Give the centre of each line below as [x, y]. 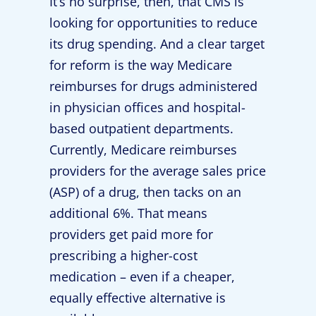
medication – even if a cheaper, [142, 276]
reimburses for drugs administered [153, 86]
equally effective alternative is [138, 297]
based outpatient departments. [141, 128]
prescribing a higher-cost [123, 255]
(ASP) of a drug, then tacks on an [145, 192]
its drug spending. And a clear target [157, 43]
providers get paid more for [131, 234]
